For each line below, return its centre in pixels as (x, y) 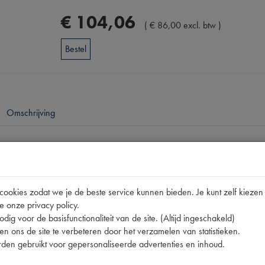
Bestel (76, 49)
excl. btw (200, 25)
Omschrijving (31, 113)
